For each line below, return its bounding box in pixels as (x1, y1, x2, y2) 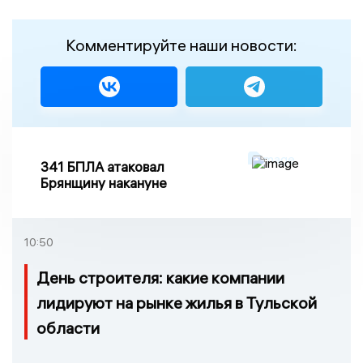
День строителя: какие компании (36, 267, 284, 288)
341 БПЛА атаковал (41, 157, 164, 175)
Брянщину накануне (41, 173, 167, 191)
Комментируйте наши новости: (66, 34, 297, 55)
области (36, 318, 100, 339)
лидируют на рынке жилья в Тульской (36, 293, 317, 314)
